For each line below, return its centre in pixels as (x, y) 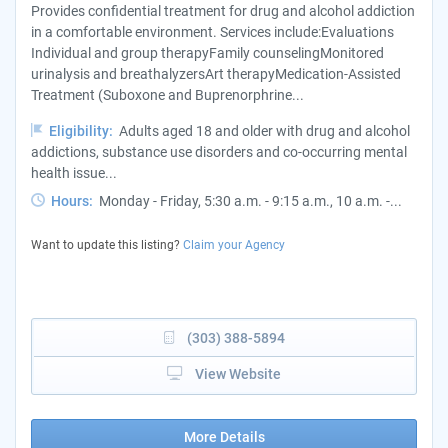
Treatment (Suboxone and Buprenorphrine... (167, 95)
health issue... (74, 173)
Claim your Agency (234, 245)
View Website (238, 374)
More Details (224, 437)
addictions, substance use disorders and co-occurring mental (219, 152)
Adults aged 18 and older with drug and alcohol (264, 131)
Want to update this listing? (107, 245)
